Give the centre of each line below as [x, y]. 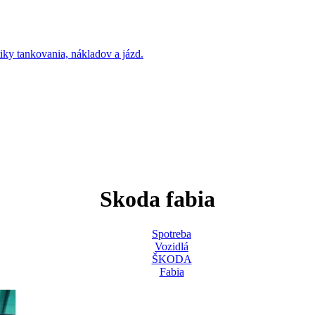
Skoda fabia [157, 199]
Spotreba [172, 233]
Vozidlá [172, 246]
